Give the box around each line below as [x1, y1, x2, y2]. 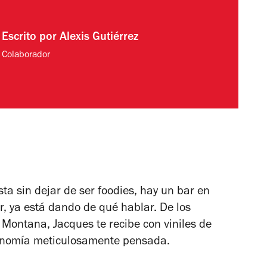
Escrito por [1, 32, 60, 44]
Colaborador [1, 50, 50, 60]
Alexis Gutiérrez [59, 32, 138, 44]
